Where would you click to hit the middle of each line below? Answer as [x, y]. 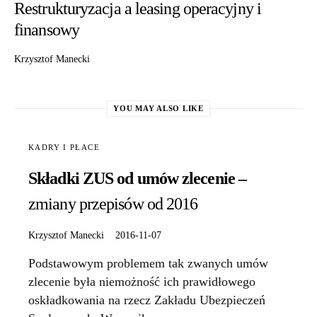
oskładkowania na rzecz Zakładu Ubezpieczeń [147, 300]
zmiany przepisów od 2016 [113, 203]
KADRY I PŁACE [64, 147]
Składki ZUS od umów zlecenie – [138, 178]
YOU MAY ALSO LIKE [158, 108]
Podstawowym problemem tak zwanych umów [148, 263]
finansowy [47, 29]
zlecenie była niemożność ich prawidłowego [142, 281]
